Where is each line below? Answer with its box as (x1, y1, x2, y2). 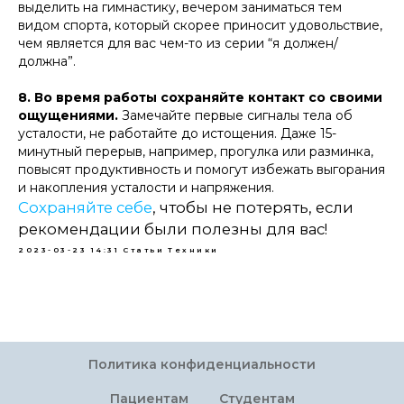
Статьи (123, 245, 164, 254)
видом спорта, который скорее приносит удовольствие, (18, 17, 382, 33)
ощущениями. (18, 107, 118, 124)
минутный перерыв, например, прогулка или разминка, (18, 143, 373, 160)
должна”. (18, 53, 76, 69)
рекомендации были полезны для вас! (18, 220, 327, 238)
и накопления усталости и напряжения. (18, 179, 274, 196)
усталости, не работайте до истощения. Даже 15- (18, 125, 336, 142)
